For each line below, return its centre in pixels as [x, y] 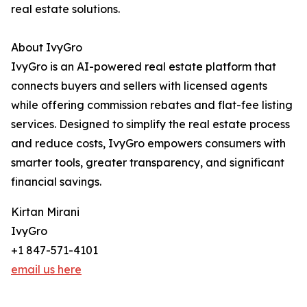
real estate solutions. [65, 9]
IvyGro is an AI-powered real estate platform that [144, 67]
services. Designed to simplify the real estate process [150, 124]
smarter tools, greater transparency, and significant [148, 163]
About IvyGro [47, 48]
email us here [46, 270]
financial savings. [56, 182]
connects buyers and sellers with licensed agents [139, 86]
